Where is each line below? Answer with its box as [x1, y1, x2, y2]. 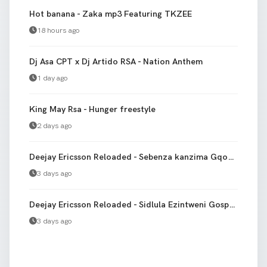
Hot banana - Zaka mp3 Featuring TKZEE [29, 8, 192, 19]
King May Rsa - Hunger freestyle [29, 104, 156, 114]
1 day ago [37, 73, 68, 83]
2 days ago [37, 120, 72, 131]
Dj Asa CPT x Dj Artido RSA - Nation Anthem [29, 56, 203, 67]
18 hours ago [37, 25, 80, 35]
